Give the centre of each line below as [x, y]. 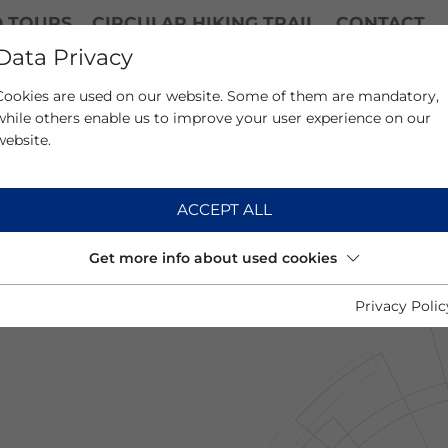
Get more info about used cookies [213, 258]
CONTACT [380, 22]
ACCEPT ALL [224, 210]
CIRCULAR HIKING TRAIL [204, 22]
